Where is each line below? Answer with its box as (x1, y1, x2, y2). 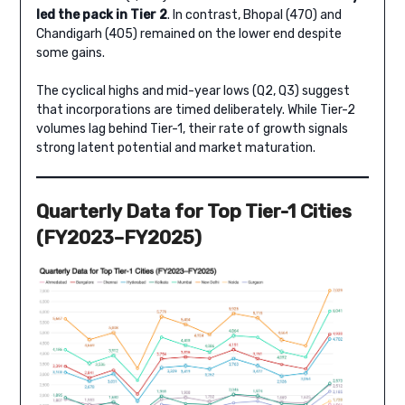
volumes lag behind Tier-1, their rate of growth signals (35, 121, 348, 137)
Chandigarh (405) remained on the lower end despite (35, 26, 342, 42)
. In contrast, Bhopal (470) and (166, 7, 342, 24)
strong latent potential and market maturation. (35, 140, 316, 156)
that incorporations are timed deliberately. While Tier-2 (35, 102, 355, 118)
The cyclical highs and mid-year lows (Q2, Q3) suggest (35, 83, 350, 99)
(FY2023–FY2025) (35, 226, 202, 250)
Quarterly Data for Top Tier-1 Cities (35, 200, 352, 223)
